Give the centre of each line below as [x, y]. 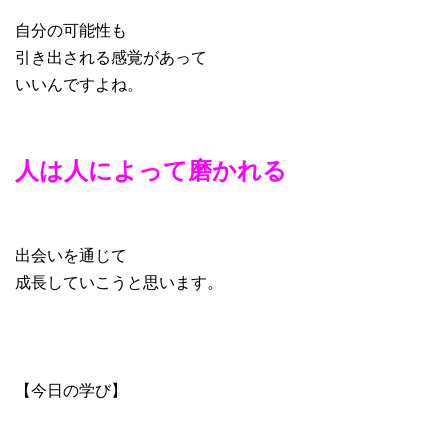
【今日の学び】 [71, 390]
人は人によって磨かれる [151, 169]
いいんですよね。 [79, 84]
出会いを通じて [71, 255]
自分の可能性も [71, 30]
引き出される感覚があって [111, 57]
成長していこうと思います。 [119, 282]
